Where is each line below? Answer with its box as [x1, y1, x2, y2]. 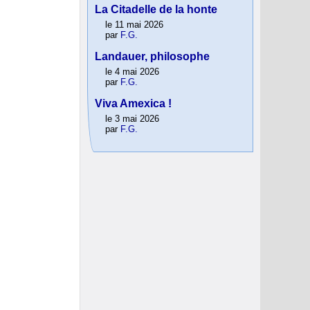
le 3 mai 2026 [105, 113, 159, 125]
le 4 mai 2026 [105, 66, 159, 77]
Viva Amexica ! [95, 98, 172, 110]
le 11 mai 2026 [105, 19, 163, 30]
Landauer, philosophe [95, 51, 210, 63]
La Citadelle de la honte [95, 3, 217, 16]
